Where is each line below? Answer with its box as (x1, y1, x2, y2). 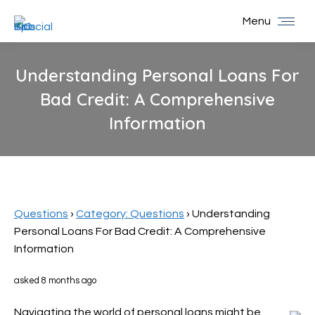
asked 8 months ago (14, 276, 96, 285)
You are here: (157, 138, 225, 149)
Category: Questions (76, 208, 184, 219)
